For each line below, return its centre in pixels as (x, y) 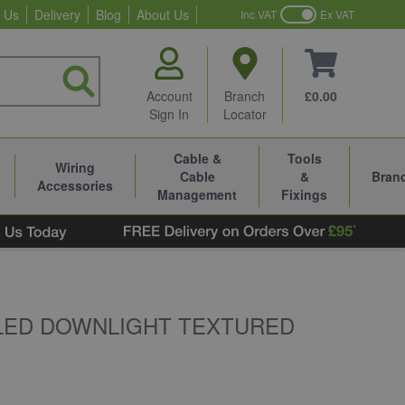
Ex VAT (337, 14)
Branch (245, 96)
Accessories (75, 185)
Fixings (304, 194)
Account (169, 96)
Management (197, 194)
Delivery (57, 14)
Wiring (75, 167)
